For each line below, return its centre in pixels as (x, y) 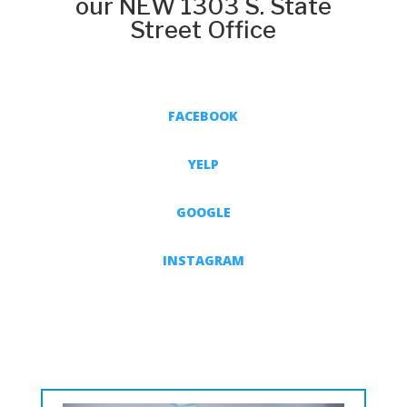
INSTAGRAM (203, 261)
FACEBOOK (203, 116)
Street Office (203, 30)
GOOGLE (203, 213)
